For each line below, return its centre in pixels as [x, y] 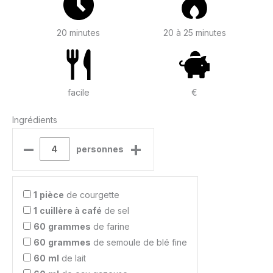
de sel [115, 210]
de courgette [92, 194]
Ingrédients [35, 119]
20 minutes [79, 33]
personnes [100, 149]
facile [78, 93]
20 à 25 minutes [194, 33]
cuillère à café [71, 210]
